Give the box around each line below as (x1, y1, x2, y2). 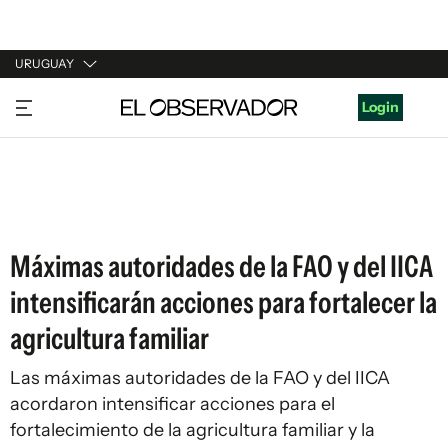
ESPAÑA (15, 168, 70, 186)
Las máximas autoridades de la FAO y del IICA (10, 367, 390, 389)
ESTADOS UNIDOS (15, 206, 138, 224)
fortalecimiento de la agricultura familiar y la (10, 419, 375, 441)
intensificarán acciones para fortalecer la (10, 284, 437, 321)
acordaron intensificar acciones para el (10, 393, 335, 415)
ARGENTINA (15, 130, 97, 148)
